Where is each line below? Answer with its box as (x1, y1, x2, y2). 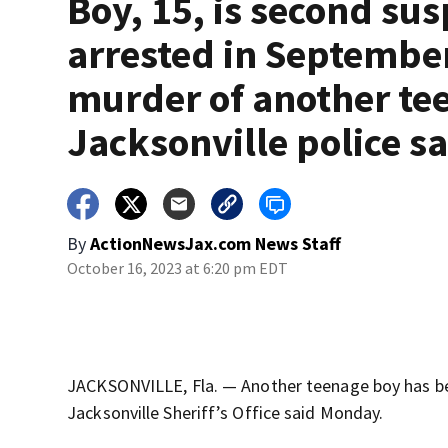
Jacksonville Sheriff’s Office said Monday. (67, 401, 384, 425)
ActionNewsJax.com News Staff (90, 232, 342, 256)
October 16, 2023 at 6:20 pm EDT (67, 258, 289, 279)
